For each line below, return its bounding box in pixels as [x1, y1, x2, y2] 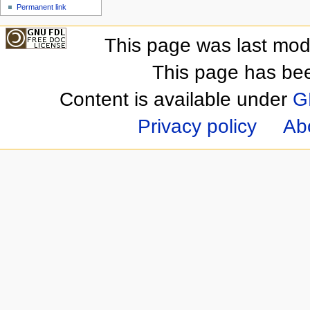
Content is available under [59, 88, 293, 110]
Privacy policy [138, 115, 257, 137]
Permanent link [17, 2, 67, 11]
